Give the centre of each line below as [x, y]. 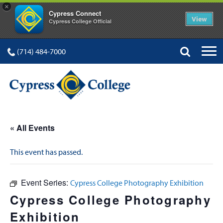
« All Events [32, 128]
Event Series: [46, 182]
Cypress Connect [75, 13]
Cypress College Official [80, 21]
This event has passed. [46, 152]
